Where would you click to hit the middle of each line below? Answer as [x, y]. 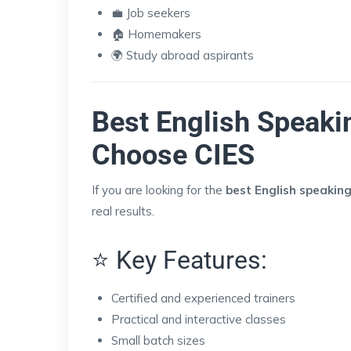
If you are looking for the [159, 190]
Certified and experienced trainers [203, 298]
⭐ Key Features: [179, 260]
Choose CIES [173, 155]
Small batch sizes [158, 340]
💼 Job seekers [151, 13]
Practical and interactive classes [199, 319]
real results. [123, 211]
